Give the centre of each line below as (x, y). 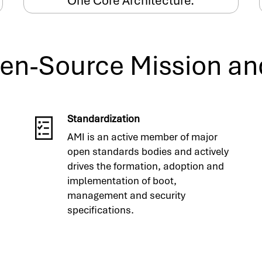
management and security (126, 195)
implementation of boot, (122, 180)
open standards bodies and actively (148, 151)
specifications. (100, 210)
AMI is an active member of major (142, 137)
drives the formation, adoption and (145, 166)
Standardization (103, 118)
